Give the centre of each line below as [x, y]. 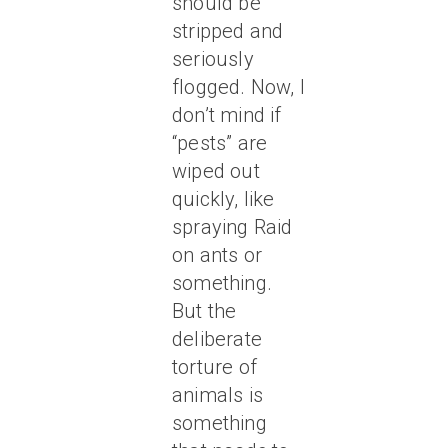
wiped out [216, 171]
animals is [217, 395]
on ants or [217, 255]
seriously [213, 59]
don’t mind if [227, 115]
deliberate [217, 339]
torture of [214, 367]
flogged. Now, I [238, 87]
